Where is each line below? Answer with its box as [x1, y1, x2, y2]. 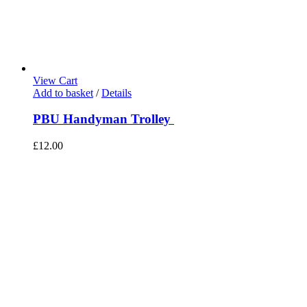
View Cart [33, 74, 77, 86]
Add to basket [33, 86, 93, 99]
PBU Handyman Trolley [33, 112, 174, 127]
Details [101, 86, 132, 99]
